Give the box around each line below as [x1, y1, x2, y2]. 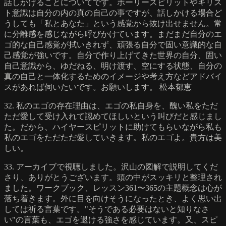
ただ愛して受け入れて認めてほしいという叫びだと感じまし [4, 111, 222, 121]
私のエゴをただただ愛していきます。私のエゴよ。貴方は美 [4, 133, 222, 142]
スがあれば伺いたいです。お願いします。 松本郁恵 [4, 82, 192, 91]
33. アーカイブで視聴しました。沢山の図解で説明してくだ [4, 162, 218, 171]
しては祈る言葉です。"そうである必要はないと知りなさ [4, 204, 209, 213]
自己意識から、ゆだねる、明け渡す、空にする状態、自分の [4, 61, 222, 70]
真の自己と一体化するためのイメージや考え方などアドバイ [4, 72, 222, 81]
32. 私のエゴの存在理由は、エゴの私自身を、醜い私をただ [4, 101, 218, 110]
